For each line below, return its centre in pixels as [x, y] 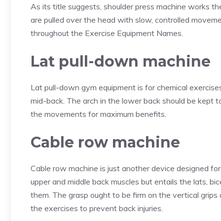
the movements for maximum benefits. [98, 114]
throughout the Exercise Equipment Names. [107, 33]
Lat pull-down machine [121, 61]
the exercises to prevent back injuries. [97, 208]
